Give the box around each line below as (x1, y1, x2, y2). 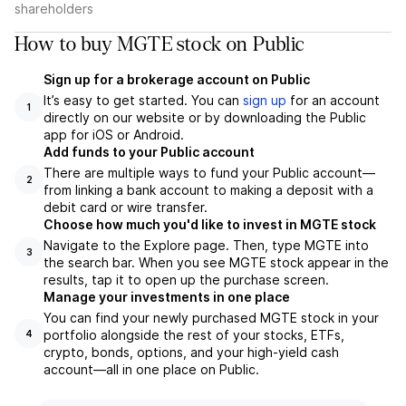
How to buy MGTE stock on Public (14, 34, 304, 55)
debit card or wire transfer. (43, 199, 208, 215)
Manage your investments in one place (43, 289, 290, 304)
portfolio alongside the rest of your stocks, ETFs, (43, 327, 344, 343)
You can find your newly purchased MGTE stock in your (43, 310, 379, 325)
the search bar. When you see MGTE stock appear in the (43, 255, 389, 270)
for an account (286, 92, 380, 108)
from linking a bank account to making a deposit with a (43, 182, 373, 198)
